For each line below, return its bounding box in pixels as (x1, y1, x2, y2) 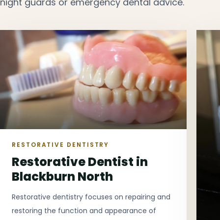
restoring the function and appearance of (12, 205, 156, 216)
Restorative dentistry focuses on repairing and (12, 192, 170, 202)
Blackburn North (12, 168, 113, 185)
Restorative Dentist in (12, 153, 148, 170)
